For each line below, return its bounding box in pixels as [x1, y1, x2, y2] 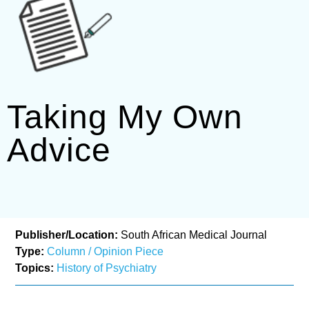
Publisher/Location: [15, 229, 119, 241]
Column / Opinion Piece [47, 246, 164, 258]
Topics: [15, 262, 57, 275]
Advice [7, 131, 111, 168]
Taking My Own [7, 98, 243, 135]
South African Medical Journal [118, 229, 268, 241]
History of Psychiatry [57, 262, 157, 275]
